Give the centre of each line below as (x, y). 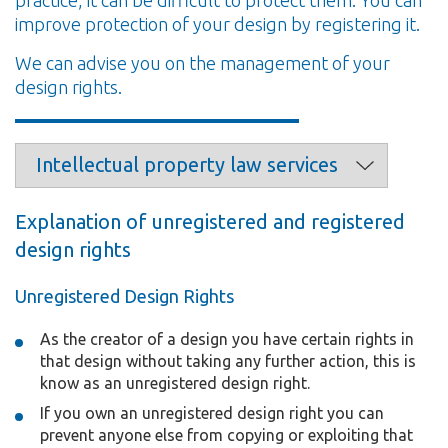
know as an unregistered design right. (175, 382)
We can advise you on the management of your (202, 62)
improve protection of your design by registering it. (217, 23)
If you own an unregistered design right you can (212, 412)
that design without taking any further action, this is (228, 360)
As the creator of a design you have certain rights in (227, 338)
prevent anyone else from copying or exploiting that (226, 434)
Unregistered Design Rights (124, 295)
